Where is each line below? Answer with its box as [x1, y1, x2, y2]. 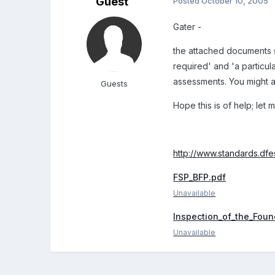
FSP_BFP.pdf [173, 172, 227, 183]
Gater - [173, 21, 202, 33]
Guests [101, 79, 128, 89]
